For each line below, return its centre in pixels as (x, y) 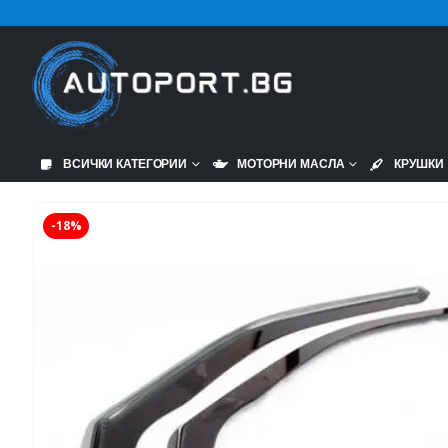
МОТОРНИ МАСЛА (290, 164)
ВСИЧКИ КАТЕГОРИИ (125, 164)
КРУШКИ (419, 164)
